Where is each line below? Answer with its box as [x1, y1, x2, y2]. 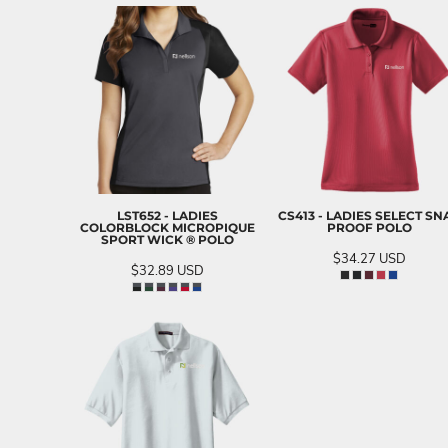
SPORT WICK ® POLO [100, 231, 234, 247]
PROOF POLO [326, 219, 412, 235]
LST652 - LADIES [116, 207, 218, 223]
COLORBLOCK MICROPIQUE [79, 219, 255, 235]
